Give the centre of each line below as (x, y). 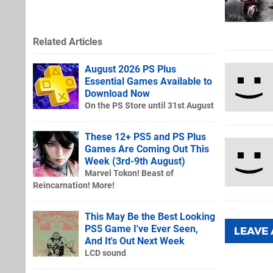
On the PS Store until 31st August (149, 105)
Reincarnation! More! (74, 185)
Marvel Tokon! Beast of (129, 173)
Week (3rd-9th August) (135, 161)
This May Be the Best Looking (150, 216)
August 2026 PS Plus (130, 69)
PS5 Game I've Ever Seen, (141, 229)
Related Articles (68, 41)
